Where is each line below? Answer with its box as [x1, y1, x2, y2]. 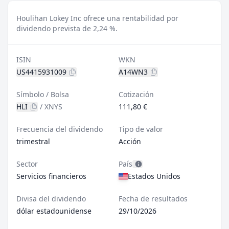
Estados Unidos [128, 171, 180, 181]
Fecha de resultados [119, 194, 188, 203]
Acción [119, 136, 141, 146]
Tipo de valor [119, 124, 163, 134]
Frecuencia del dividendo [16, 124, 103, 134]
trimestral [16, 136, 50, 146]
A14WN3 [119, 67, 148, 77]
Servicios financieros [16, 171, 86, 181]
